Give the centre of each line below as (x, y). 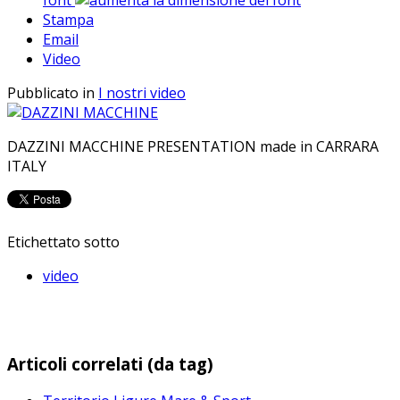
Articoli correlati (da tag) (110, 363)
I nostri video (142, 92)
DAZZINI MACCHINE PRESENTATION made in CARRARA (193, 146)
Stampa (68, 19)
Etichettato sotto (63, 242)
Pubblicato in (51, 92)
